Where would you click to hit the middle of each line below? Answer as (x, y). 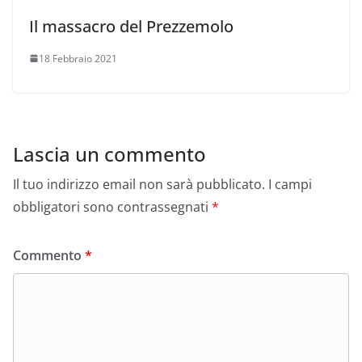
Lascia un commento (109, 154)
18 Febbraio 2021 (78, 58)
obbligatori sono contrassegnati (112, 206)
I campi (290, 184)
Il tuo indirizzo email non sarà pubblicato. (139, 184)
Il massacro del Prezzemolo (131, 26)
